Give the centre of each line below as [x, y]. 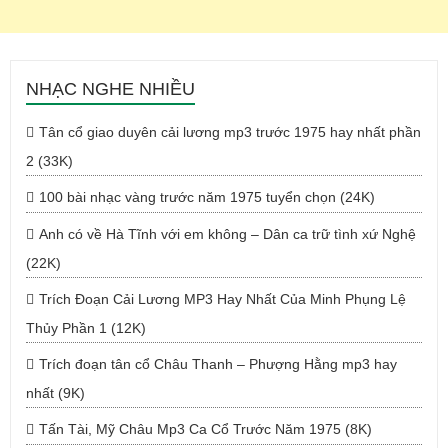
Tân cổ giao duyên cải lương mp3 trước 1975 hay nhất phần [230, 132]
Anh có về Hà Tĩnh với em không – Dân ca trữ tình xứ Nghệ [227, 234]
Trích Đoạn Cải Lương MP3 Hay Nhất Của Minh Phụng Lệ [222, 299]
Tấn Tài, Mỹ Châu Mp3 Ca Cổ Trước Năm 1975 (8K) [205, 429]
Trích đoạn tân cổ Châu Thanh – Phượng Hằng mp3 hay [218, 364]
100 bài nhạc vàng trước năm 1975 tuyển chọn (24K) [207, 197]
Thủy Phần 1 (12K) [86, 328]
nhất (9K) [55, 393]
